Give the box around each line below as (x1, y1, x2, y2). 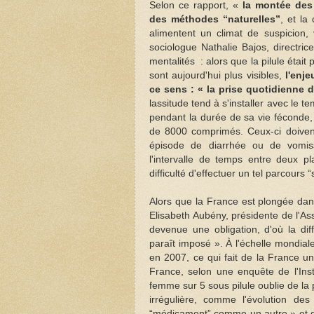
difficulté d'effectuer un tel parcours (149, 168, 308, 179)
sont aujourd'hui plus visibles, (149, 69, 285, 81)
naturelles (228, 13, 276, 25)
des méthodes (149, 13, 224, 25)
